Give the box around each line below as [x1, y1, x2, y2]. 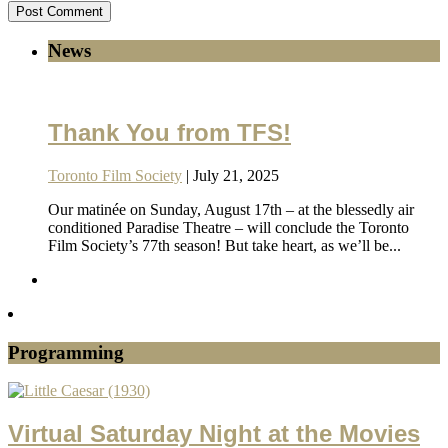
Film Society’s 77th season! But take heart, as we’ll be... [48, 237, 401, 254]
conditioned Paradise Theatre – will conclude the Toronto [48, 219, 409, 236]
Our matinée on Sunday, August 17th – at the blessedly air [48, 201, 414, 218]
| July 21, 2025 [182, 167, 279, 184]
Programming [8, 341, 124, 363]
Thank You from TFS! [48, 119, 291, 147]
